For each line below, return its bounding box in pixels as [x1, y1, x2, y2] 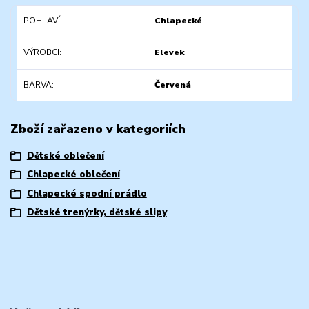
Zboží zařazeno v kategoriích [10, 121, 186, 138]
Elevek [154, 47, 184, 59]
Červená [154, 79, 191, 90]
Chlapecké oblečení [26, 168, 120, 181]
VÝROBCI [23, 47, 59, 59]
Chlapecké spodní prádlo [26, 187, 147, 200]
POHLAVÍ [23, 15, 60, 27]
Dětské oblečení [26, 149, 104, 162]
